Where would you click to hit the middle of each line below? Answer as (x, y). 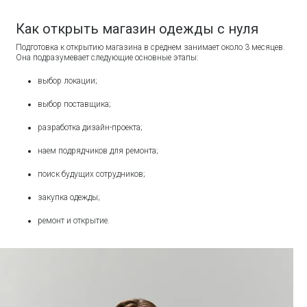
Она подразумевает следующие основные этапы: (109, 57)
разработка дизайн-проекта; (90, 127)
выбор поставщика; (75, 104)
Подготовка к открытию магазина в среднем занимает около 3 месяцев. (151, 47)
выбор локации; (68, 81)
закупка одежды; (70, 197)
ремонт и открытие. (74, 220)
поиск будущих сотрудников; (93, 174)
